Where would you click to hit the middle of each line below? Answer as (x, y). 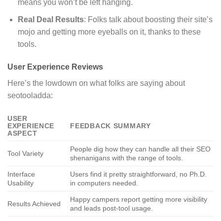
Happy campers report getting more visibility (139, 200)
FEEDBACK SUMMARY (110, 126)
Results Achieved (34, 204)
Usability (20, 183)
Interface (21, 174)
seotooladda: (30, 95)
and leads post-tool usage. (112, 208)
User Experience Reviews (55, 67)
